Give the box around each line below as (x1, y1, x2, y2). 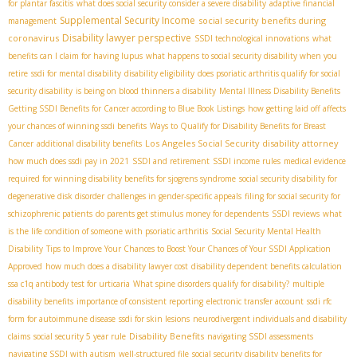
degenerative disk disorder (8, 190, 104, 202)
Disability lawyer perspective (62, 31, 191, 45)
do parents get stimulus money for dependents (96, 208, 269, 220)
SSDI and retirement (132, 155, 210, 167)
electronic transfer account (206, 296, 304, 308)
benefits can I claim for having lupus (8, 50, 143, 62)
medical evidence (284, 155, 346, 167)
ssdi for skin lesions (119, 313, 190, 325)
